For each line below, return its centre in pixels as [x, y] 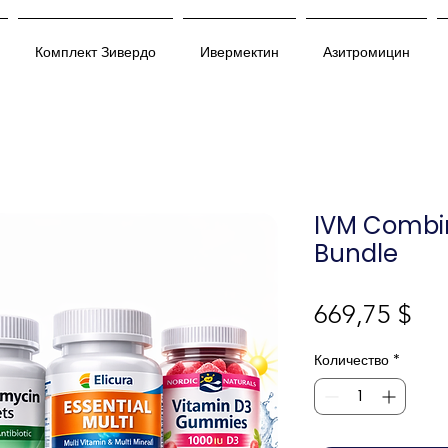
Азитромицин [366, 52]
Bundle [356, 254]
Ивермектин [239, 52]
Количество [351, 360]
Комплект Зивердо [95, 52]
